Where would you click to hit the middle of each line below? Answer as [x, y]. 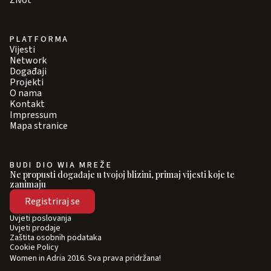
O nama [26, 93]
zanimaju [28, 184]
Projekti [27, 83]
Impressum [33, 115]
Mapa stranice [39, 126]
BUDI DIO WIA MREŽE [61, 165]
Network [28, 61]
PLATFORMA [40, 40]
